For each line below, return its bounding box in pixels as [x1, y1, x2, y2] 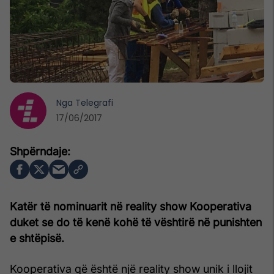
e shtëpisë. [10, 231, 64, 245]
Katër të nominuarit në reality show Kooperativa [10, 199, 251, 213]
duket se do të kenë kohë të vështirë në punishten [10, 215, 262, 229]
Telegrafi [75, 96, 113, 109]
